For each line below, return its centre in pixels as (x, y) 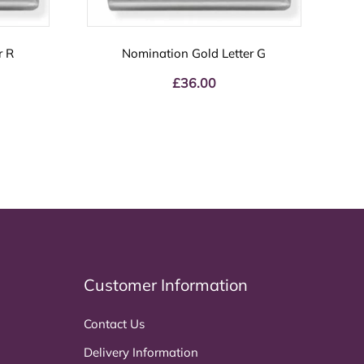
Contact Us (114, 323)
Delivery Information (141, 352)
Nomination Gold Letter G (194, 54)
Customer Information (166, 284)
